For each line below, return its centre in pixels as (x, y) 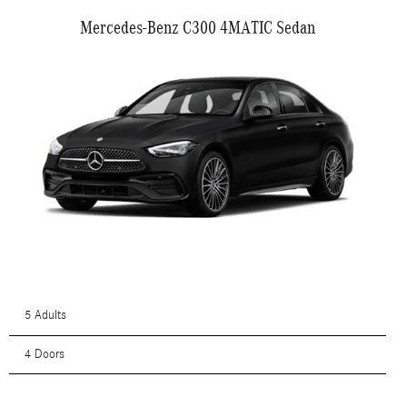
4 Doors (44, 354)
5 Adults (45, 316)
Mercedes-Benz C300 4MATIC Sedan (197, 28)
